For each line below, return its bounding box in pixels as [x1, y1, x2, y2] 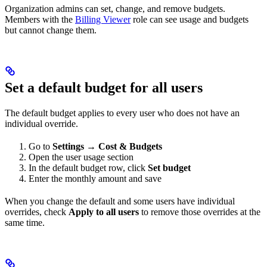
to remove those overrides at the [139, 206, 260, 217]
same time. [5, 217, 45, 228]
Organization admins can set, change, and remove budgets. [5, 3, 225, 14]
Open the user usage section [29, 151, 133, 162]
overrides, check [5, 206, 69, 217]
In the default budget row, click [29, 162, 148, 173]
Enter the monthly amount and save [29, 173, 162, 184]
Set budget [148, 162, 191, 173]
